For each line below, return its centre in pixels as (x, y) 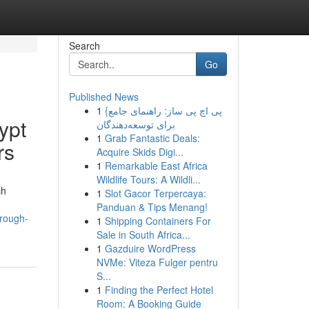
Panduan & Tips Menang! (152, 207)
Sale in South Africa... (143, 235)
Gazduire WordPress (150, 248)
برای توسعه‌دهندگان (136, 124)
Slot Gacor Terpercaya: (155, 193)
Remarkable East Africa (156, 166)
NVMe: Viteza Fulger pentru (157, 262)
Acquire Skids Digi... (140, 152)
